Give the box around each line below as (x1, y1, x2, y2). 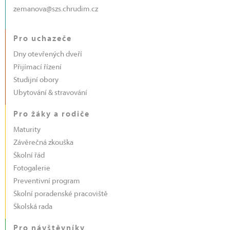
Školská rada (13, 203, 52, 212)
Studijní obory (13, 76, 59, 85)
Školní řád (13, 152, 45, 160)
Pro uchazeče (13, 35, 72, 44)
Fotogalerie (13, 165, 50, 173)
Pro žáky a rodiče (13, 110, 90, 119)
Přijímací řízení (13, 64, 62, 72)
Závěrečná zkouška (13, 139, 73, 147)
